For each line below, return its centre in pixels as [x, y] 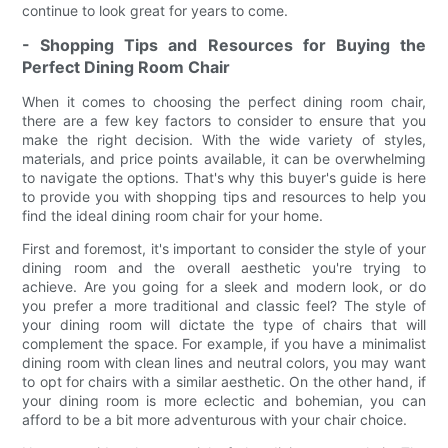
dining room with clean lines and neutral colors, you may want [224, 363]
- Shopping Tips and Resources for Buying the [224, 45]
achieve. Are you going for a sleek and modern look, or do [224, 287]
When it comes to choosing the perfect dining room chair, [224, 102]
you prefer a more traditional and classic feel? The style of [224, 306]
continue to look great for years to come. [155, 11]
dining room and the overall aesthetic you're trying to [224, 268]
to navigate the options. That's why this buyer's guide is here [224, 178]
